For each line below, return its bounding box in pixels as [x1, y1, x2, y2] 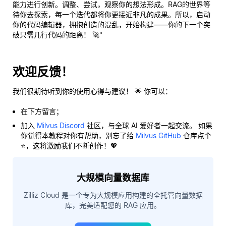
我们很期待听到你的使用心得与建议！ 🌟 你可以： [13, 86, 172, 95]
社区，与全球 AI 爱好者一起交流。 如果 [85, 121, 212, 130]
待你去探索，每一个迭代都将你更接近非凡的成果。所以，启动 [13, 10, 210, 19]
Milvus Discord [37, 121, 85, 130]
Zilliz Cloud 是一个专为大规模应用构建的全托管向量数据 [23, 190, 203, 199]
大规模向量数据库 [77, 172, 149, 183]
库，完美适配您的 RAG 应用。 [65, 200, 161, 209]
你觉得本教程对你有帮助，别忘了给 [21, 131, 136, 140]
